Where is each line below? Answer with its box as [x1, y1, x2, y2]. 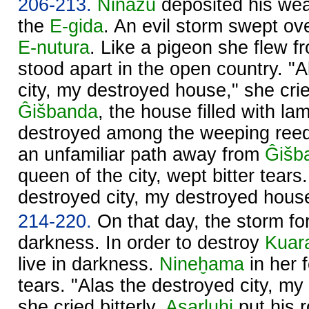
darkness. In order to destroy [18, 232, 265, 253]
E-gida [50, 15, 103, 37]
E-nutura [18, 37, 90, 58]
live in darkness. [18, 253, 159, 275]
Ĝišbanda [18, 101, 98, 122]
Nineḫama [159, 253, 244, 275]
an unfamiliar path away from [18, 143, 265, 165]
